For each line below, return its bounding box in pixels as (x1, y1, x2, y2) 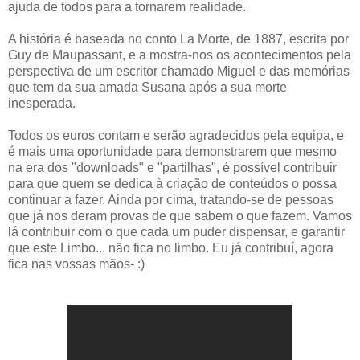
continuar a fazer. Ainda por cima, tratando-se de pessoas (8, 192, 333, 207)
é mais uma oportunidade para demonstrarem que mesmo (8, 144, 337, 158)
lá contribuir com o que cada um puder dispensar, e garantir (8, 224, 345, 239)
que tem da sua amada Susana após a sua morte (8, 80, 287, 94)
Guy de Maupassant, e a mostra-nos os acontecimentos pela (8, 47, 351, 62)
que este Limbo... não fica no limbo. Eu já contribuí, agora (8, 240, 333, 255)
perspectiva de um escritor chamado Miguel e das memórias (8, 63, 350, 78)
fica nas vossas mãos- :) (8, 256, 145, 271)
